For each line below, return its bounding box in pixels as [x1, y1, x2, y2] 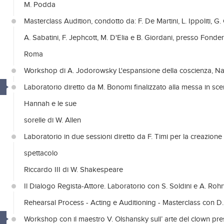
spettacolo [24, 149, 58, 157]
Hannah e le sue [24, 99, 76, 108]
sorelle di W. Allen [24, 116, 81, 124]
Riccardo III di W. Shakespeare [24, 165, 123, 174]
